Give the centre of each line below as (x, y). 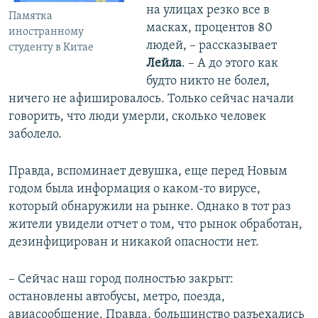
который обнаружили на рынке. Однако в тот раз (150, 207)
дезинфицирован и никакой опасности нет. (134, 243)
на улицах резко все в (208, 11)
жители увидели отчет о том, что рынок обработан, (155, 225)
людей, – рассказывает (211, 46)
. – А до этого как (230, 64)
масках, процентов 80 (209, 28)
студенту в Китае (51, 48)
